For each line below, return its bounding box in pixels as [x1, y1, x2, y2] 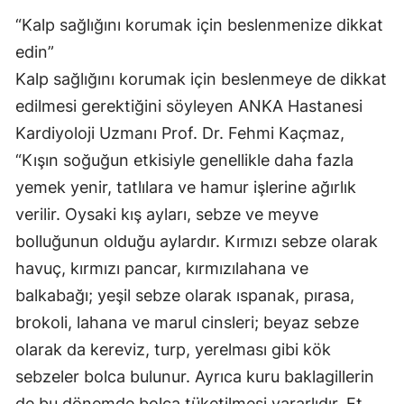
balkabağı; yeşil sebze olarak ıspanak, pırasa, [15, 285, 354, 305]
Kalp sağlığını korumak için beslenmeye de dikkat [15, 69, 387, 88]
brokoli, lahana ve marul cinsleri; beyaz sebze [15, 312, 359, 332]
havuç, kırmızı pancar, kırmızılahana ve [15, 258, 308, 278]
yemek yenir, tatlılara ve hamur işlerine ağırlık [15, 177, 356, 197]
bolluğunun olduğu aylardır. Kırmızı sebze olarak [15, 231, 378, 251]
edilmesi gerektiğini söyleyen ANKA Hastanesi [15, 96, 363, 115]
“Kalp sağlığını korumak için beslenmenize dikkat [15, 14, 383, 34]
